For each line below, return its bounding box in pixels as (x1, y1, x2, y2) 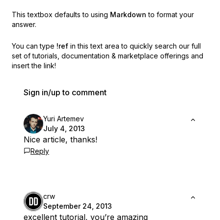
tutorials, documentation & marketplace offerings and (32, 52, 203, 60)
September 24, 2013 (43, 202, 112, 211)
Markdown (110, 10, 146, 19)
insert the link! (12, 61, 56, 70)
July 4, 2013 (43, 124, 85, 133)
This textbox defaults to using (12, 10, 108, 19)
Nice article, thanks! (24, 135, 97, 145)
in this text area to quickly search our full (70, 42, 201, 51)
